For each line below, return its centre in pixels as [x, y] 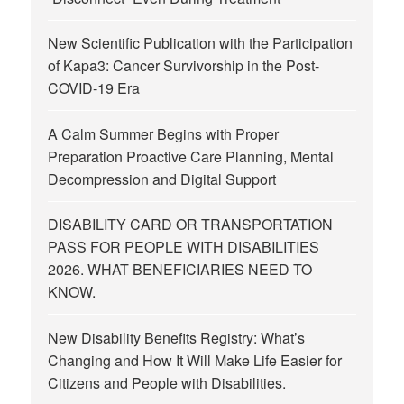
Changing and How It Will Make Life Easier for [195, 360]
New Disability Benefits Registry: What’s [177, 337]
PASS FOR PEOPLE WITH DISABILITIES [184, 247]
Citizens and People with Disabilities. [167, 382]
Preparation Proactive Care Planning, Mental [191, 156]
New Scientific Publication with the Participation [201, 43]
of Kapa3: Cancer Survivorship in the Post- [184, 66]
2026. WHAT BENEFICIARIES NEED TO [180, 270]
